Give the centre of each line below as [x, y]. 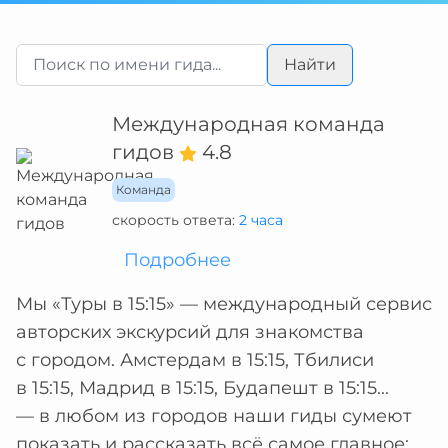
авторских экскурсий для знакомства [190, 332]
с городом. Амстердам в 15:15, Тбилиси [195, 360]
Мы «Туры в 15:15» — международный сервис [224, 304]
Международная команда [248, 124]
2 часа [261, 220]
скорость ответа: [175, 220]
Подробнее [177, 260]
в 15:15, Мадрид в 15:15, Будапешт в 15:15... [202, 388]
